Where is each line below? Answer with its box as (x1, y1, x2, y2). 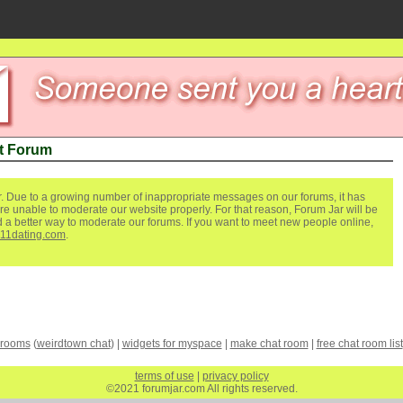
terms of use (134, 370, 194, 382)
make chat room (229, 337, 309, 350)
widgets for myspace (121, 337, 222, 350)
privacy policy (201, 370, 269, 382)
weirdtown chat (36, 337, 111, 350)
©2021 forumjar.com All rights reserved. (105, 382, 298, 395)
